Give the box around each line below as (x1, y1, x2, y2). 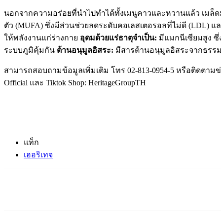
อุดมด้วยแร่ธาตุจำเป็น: (80, 33, 157, 42)
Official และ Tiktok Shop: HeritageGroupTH (4, 78, 146, 87)
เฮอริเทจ (24, 150, 53, 159)
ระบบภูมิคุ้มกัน (4, 45, 57, 54)
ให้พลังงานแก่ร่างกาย (4, 33, 80, 42)
